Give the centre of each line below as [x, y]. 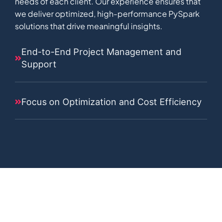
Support [39, 64]
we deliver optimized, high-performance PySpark [107, 14]
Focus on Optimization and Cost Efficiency [112, 101]
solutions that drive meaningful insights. [89, 26]
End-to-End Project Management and [102, 52]
